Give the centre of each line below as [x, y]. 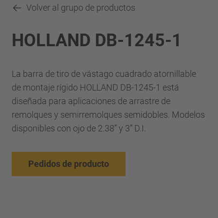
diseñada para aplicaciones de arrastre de [91, 101]
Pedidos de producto [69, 163]
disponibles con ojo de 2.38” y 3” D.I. [79, 128]
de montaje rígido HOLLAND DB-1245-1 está [95, 87]
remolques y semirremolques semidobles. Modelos [108, 114]
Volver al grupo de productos [81, 8]
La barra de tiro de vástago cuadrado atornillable [104, 73]
